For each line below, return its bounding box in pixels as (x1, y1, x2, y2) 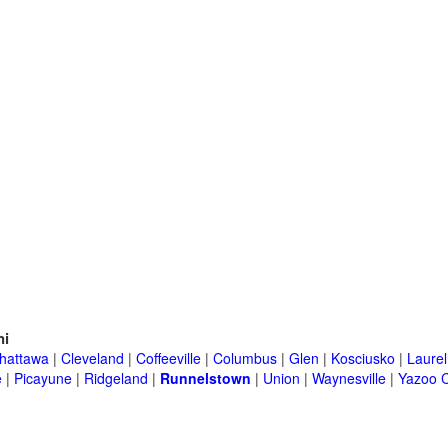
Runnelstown (160, 368, 251, 389)
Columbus (213, 348, 277, 369)
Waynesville (312, 368, 386, 389)
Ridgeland (84, 368, 148, 389)
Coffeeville (136, 348, 201, 369)
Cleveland (61, 348, 124, 369)
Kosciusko (331, 348, 395, 369)
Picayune (14, 368, 72, 389)
